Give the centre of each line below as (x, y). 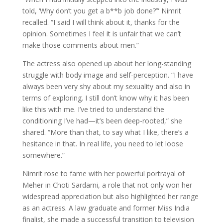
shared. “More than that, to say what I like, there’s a (105, 132)
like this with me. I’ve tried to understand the (93, 109)
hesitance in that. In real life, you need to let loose (103, 143)
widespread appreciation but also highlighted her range (110, 196)
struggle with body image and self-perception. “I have (108, 75)
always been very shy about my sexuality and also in (106, 86)
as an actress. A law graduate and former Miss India (106, 208)
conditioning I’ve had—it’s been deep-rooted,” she (102, 120)
